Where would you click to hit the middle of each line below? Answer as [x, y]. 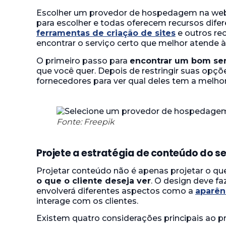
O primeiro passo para [83, 61]
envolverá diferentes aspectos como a [116, 191]
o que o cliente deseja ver [94, 181]
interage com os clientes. [87, 201]
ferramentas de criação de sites [106, 33]
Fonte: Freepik [86, 122]
